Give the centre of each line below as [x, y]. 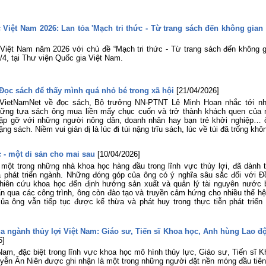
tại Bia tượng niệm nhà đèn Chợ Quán [199, 45]
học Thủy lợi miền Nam [173, 86]
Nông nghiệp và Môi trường [180, 12]
